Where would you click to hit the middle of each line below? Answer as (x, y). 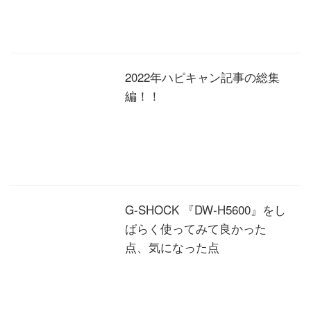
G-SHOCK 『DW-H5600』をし (205, 209)
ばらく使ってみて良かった (196, 228)
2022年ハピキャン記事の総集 (202, 77)
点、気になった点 (172, 247)
